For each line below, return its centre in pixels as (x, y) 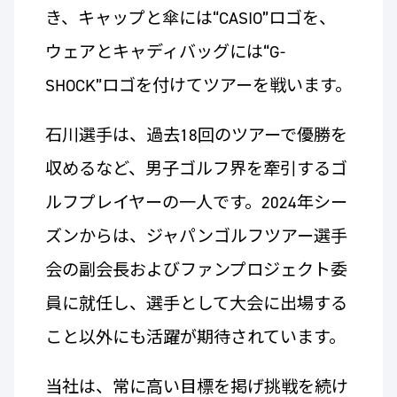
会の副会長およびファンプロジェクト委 (196, 270)
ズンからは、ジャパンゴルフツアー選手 (196, 237)
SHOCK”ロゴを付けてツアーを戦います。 (198, 86)
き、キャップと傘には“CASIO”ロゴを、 (190, 19)
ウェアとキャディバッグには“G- (165, 52)
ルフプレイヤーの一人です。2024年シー (196, 203)
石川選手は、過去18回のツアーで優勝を (196, 136)
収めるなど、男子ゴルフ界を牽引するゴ (196, 169)
